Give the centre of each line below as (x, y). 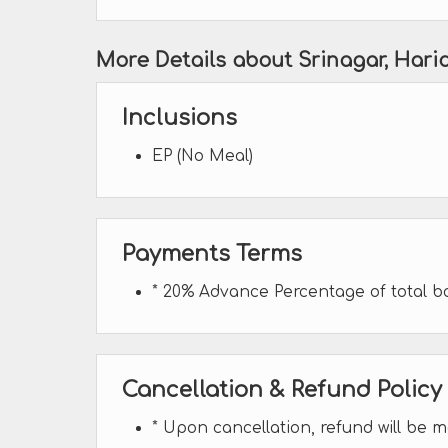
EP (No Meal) (202, 156)
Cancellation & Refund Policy (282, 390)
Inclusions (179, 118)
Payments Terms (212, 254)
